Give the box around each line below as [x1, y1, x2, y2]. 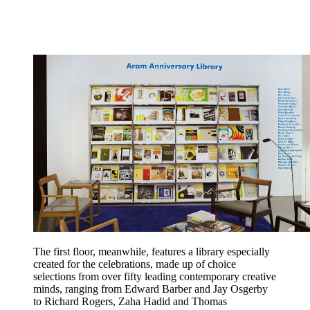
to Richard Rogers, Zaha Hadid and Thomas [33, 295, 227, 307]
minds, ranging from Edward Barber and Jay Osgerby [33, 282, 268, 295]
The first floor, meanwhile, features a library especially [33, 245, 270, 257]
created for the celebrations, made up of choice [33, 257, 236, 270]
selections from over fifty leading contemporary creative [33, 270, 276, 282]
